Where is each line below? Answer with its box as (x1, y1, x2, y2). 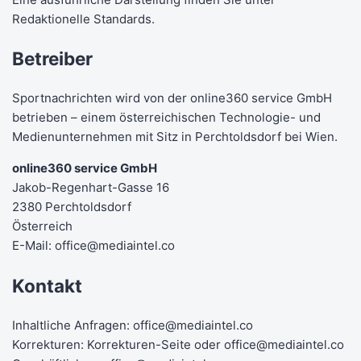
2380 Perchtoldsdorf (12, 199, 131, 215)
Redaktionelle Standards (12, 10, 151, 27)
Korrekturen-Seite (87, 336, 191, 352)
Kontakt (12, 274, 82, 297)
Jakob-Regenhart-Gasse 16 (12, 180, 169, 196)
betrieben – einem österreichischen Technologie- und (12, 110, 321, 126)
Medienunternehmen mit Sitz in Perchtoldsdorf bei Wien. (12, 129, 338, 145)
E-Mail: (12, 238, 55, 254)
